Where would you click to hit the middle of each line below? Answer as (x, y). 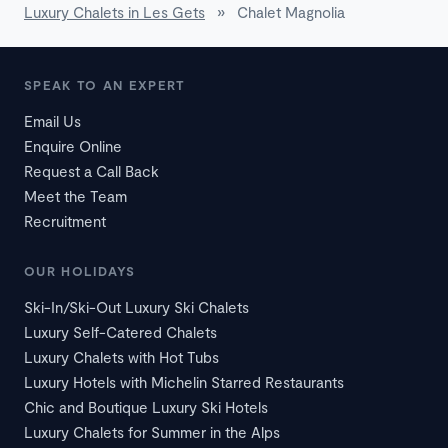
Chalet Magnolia (291, 12)
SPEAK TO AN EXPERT (105, 85)
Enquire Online (73, 146)
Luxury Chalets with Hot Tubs (121, 357)
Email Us (52, 121)
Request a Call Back (91, 171)
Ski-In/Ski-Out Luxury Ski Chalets (136, 307)
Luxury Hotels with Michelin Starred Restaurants (184, 382)
